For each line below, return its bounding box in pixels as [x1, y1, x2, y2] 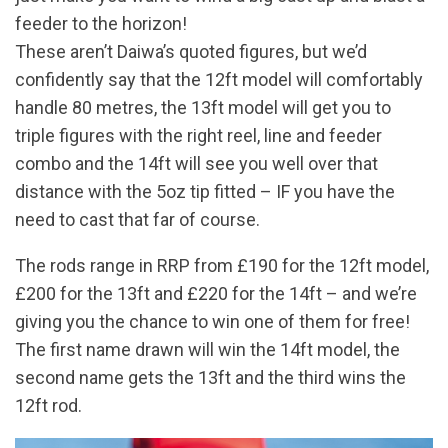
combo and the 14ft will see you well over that [15, 153, 378, 175]
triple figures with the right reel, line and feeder [15, 125, 382, 147]
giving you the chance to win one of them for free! [15, 311, 410, 333]
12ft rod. [15, 395, 82, 417]
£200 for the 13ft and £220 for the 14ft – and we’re [15, 283, 417, 305]
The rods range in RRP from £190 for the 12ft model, [15, 255, 429, 277]
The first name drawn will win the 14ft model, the [15, 339, 400, 361]
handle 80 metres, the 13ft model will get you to [15, 97, 391, 119]
